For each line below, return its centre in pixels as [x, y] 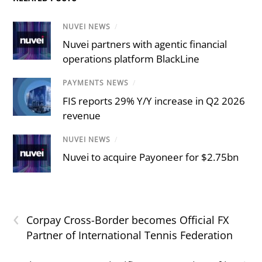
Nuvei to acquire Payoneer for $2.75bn [151, 157]
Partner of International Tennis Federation [130, 235]
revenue [82, 115]
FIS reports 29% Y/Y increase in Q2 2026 [154, 101]
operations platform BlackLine [131, 59]
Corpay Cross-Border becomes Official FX [128, 220]
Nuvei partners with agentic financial [145, 44]
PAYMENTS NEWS [96, 83]
